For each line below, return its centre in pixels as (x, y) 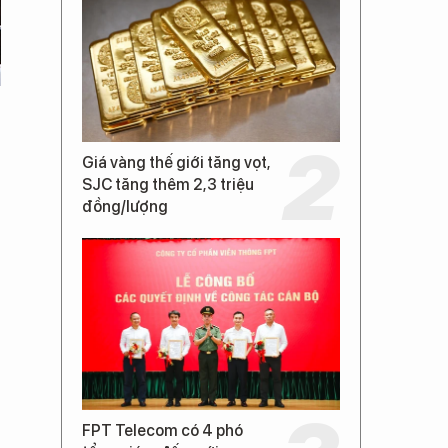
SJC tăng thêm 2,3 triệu (168, 184)
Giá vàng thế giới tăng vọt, (176, 162)
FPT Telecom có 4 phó (162, 430)
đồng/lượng (125, 206)
